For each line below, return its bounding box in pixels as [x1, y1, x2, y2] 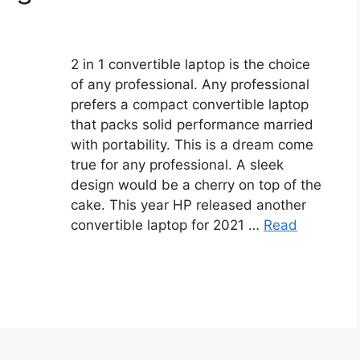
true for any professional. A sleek [71, 157, 284, 174]
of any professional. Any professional [71, 76, 309, 93]
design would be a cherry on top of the [71, 177, 321, 194]
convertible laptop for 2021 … [71, 217, 264, 234]
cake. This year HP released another [71, 197, 306, 214]
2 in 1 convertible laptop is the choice [71, 56, 310, 73]
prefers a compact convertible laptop [71, 96, 309, 113]
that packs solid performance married [71, 117, 313, 133]
